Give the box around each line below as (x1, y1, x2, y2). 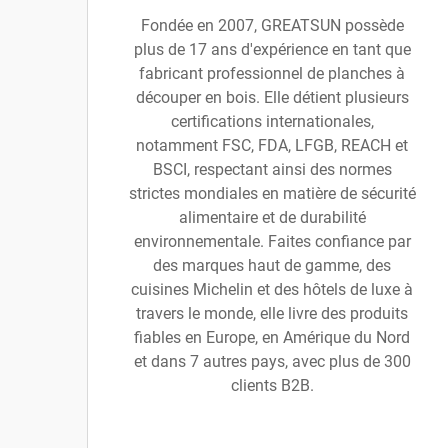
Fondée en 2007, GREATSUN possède (140, 16, 404, 35)
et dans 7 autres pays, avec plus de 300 (133, 352, 411, 371)
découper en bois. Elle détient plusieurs (135, 88, 409, 107)
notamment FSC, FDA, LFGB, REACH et (136, 136, 408, 155)
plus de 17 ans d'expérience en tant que (133, 40, 411, 59)
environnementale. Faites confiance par (133, 232, 411, 251)
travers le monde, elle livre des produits (136, 304, 408, 323)
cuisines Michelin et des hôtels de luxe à (131, 280, 413, 299)
